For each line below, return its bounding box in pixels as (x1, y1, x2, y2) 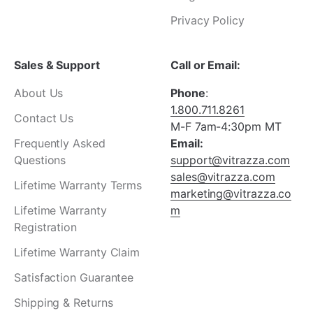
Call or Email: (170, 58, 240, 73)
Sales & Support (14, 58, 100, 73)
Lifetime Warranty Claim (14, 245, 140, 260)
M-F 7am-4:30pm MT (170, 119, 282, 134)
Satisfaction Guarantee (14, 270, 134, 285)
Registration (14, 220, 78, 235)
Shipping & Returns (14, 296, 113, 310)
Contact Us (14, 111, 74, 126)
